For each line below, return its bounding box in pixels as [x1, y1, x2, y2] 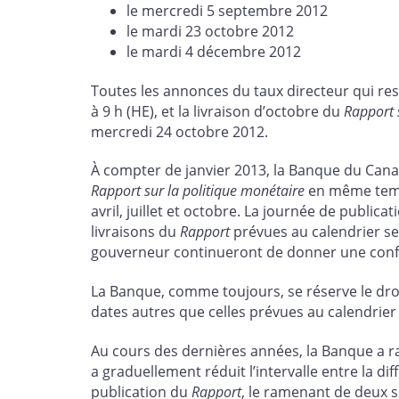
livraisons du [91, 222, 180, 242]
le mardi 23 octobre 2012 [126, 20, 294, 41]
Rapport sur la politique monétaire [91, 181, 305, 201]
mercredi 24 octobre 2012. [91, 121, 268, 142]
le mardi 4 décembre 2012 [126, 41, 301, 61]
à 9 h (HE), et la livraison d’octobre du [91, 101, 344, 121]
